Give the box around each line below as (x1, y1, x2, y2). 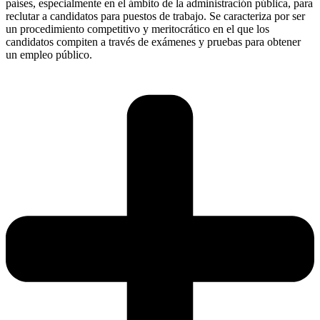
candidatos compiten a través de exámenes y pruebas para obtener (6, 35, 301, 48)
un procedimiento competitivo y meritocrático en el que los (6, 22, 269, 35)
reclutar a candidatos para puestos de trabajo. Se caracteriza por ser (6, 9, 305, 22)
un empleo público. (6, 48, 92, 61)
